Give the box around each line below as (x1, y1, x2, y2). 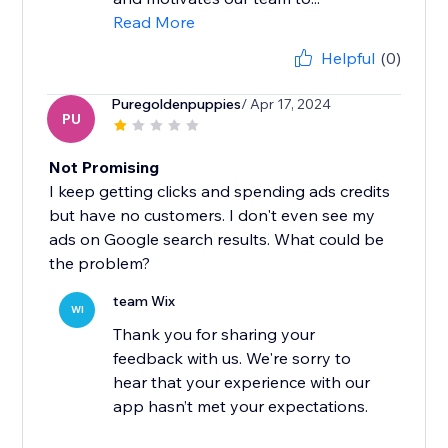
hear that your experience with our (113, 372, 371, 393)
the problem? (49, 253, 151, 274)
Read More (113, 12, 196, 33)
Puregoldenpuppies (111, 95, 242, 114)
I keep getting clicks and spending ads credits (49, 181, 391, 202)
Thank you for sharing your (113, 324, 316, 345)
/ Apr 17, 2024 (241, 95, 332, 114)
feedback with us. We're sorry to (113, 348, 352, 369)
